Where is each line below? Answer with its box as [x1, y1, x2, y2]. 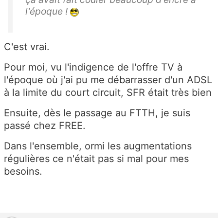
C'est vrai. [4, 40, 50, 53]
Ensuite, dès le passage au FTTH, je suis [4, 107, 190, 119]
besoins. [4, 165, 42, 177]
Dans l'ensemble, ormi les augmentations [4, 140, 192, 152]
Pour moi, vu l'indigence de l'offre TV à [4, 61, 182, 73]
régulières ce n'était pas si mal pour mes [4, 152, 189, 164]
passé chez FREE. [4, 119, 86, 131]
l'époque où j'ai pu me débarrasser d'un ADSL [4, 73, 212, 86]
